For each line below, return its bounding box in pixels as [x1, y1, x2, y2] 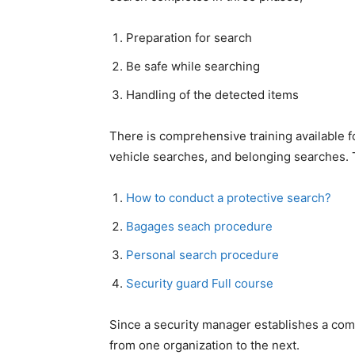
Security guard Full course [126, 276, 277, 291]
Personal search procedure [126, 247, 282, 262]
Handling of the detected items [126, 87, 299, 102]
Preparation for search [126, 30, 252, 45]
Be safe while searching [126, 59, 260, 74]
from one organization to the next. [109, 338, 300, 353]
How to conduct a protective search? [126, 190, 331, 205]
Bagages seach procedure [126, 219, 276, 234]
